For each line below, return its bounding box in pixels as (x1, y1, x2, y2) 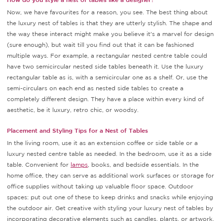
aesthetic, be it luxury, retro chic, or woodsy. (7, 107, 139, 113)
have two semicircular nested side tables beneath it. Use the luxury (7, 63, 203, 70)
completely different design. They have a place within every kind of (7, 96, 204, 103)
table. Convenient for (7, 161, 71, 168)
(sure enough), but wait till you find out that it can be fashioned (7, 41, 194, 48)
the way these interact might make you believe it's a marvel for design (7, 31, 214, 37)
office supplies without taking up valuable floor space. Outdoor (7, 183, 193, 190)
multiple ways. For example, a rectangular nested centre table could (7, 52, 207, 59)
